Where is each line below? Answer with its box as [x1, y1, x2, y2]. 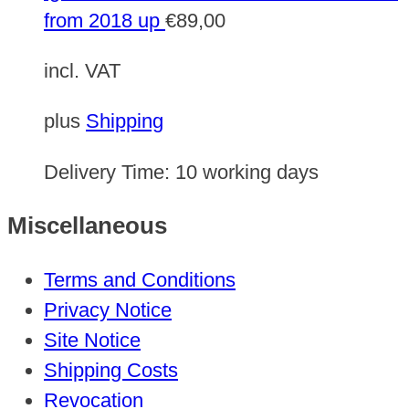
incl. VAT [44, 58, 121, 82]
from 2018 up [44, 8, 160, 32]
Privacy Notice [44, 299, 172, 322]
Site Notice [44, 329, 141, 352]
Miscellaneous [7, 211, 167, 239]
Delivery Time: [44, 160, 175, 184]
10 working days [175, 160, 319, 184]
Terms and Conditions [44, 268, 236, 292]
